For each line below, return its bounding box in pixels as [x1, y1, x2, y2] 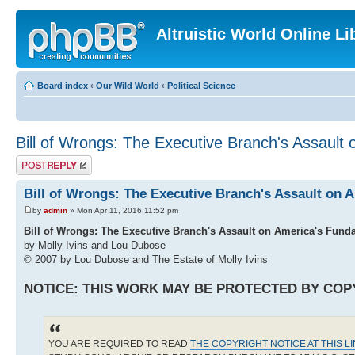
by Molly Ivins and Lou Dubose [24, 239, 166, 252]
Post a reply [16, 155, 62, 165]
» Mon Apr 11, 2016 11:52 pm [67, 206, 178, 216]
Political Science [167, 81, 235, 90]
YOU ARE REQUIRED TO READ [48, 338, 190, 350]
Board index [37, 81, 88, 90]
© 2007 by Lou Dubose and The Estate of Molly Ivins [24, 254, 268, 266]
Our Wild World [96, 81, 159, 90]
